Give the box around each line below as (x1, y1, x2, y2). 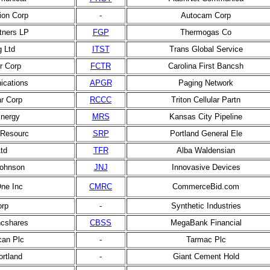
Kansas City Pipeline (169, 112, 242, 121)
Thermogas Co (180, 28, 231, 37)
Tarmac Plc (186, 235, 226, 244)
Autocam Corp (181, 11, 231, 20)
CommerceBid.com (172, 182, 239, 191)
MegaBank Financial (170, 218, 242, 227)
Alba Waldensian (177, 146, 235, 155)
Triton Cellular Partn (171, 95, 240, 104)
